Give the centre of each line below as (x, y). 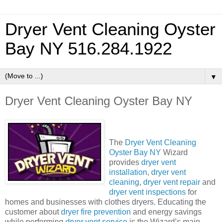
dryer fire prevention (96, 212)
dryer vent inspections (147, 192)
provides (125, 162)
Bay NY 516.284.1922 (88, 49)
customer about (33, 212)
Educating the (182, 202)
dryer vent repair (172, 182)
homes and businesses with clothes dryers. (80, 202)
